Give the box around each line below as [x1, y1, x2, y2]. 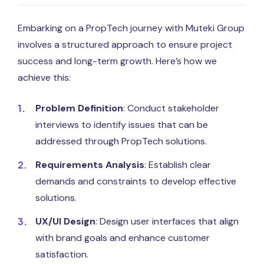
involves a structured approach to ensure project [18, 38, 232, 51]
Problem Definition [35, 102, 123, 115]
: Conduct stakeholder [123, 102, 219, 115]
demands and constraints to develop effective [35, 175, 236, 188]
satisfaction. [35, 248, 88, 261]
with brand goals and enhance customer [35, 232, 210, 245]
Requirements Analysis [35, 159, 144, 171]
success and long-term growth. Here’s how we [18, 55, 217, 68]
